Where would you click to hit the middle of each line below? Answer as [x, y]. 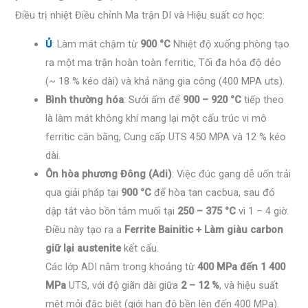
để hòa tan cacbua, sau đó [213, 192]
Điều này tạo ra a [85, 229]
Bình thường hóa [85, 99]
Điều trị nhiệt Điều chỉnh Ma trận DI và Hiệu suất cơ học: [140, 15]
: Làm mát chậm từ [97, 44]
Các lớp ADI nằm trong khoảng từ [122, 266]
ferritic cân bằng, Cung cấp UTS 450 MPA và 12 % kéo [166, 136]
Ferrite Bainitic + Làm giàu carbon [204, 229]
